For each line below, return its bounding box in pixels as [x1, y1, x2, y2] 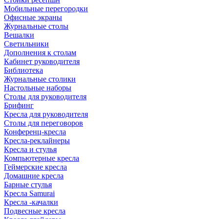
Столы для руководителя [4, 92, 87, 101]
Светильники [4, 40, 49, 48]
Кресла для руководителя [4, 110, 88, 118]
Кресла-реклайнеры [4, 136, 70, 145]
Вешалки [4, 31, 34, 39]
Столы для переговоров [4, 119, 83, 127]
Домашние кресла [4, 172, 64, 180]
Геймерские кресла [4, 163, 67, 171]
